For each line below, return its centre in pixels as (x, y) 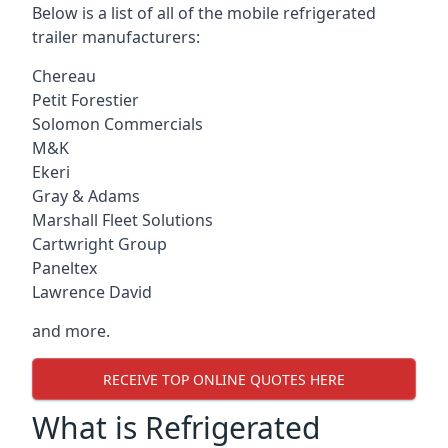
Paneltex (64, 268)
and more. (71, 331)
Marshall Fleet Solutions (122, 220)
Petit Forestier (85, 100)
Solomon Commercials (117, 124)
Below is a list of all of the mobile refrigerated (204, 13)
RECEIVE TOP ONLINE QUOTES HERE (224, 379)
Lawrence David (92, 292)
